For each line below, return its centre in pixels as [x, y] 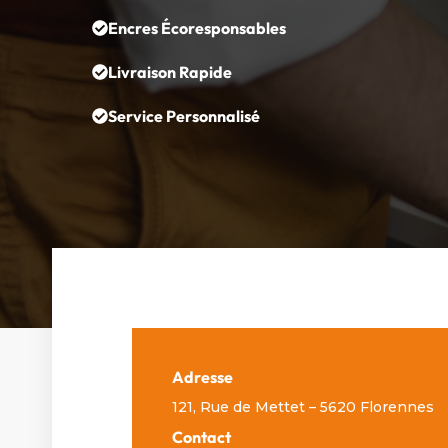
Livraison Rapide [170, 70]
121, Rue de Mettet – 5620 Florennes [303, 405]
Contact [201, 435]
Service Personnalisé [184, 114]
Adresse [202, 375]
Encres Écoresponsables [197, 26]
